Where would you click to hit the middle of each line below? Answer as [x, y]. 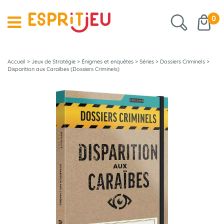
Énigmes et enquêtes [107, 61]
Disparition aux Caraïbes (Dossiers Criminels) [63, 69]
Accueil [16, 61]
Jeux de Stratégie [53, 61]
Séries [147, 61]
